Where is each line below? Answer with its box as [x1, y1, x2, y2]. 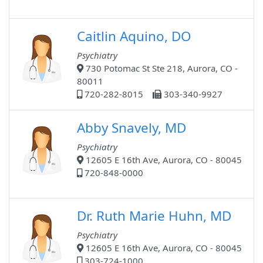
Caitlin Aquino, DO [77, 27, 191, 46]
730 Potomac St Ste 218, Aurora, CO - [83, 62, 238, 75]
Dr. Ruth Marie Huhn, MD [77, 207, 231, 225]
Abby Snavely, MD [77, 119, 186, 137]
